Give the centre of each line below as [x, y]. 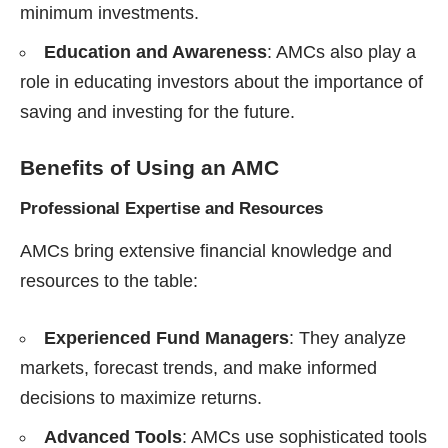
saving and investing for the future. [157, 111]
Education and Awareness [155, 51]
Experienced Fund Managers [166, 338]
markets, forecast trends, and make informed [198, 368]
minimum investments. [109, 12]
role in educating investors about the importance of [221, 81]
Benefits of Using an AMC [149, 167]
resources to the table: [109, 281]
